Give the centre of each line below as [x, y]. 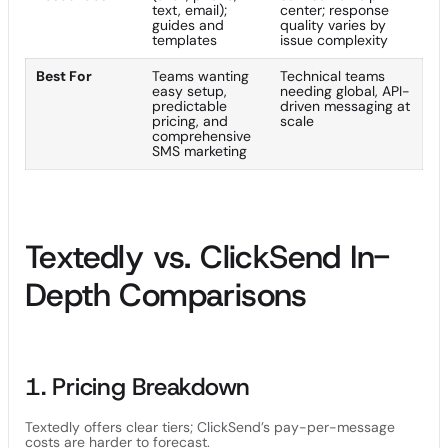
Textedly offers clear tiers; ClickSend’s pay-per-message [210, 427]
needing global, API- [345, 91]
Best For [64, 76]
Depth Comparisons [166, 295]
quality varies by [333, 25]
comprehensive [201, 136]
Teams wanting [200, 76]
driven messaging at [345, 106]
